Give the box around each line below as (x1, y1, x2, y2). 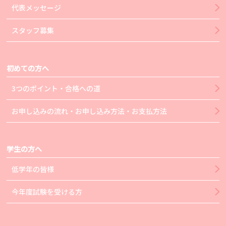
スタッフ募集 (12, 25, 54, 36)
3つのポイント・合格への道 (12, 83, 101, 94)
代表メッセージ (12, 3, 62, 13)
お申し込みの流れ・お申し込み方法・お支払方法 (12, 106, 167, 117)
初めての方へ (7, 63, 49, 74)
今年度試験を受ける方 (12, 187, 83, 197)
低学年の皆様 (12, 164, 54, 175)
